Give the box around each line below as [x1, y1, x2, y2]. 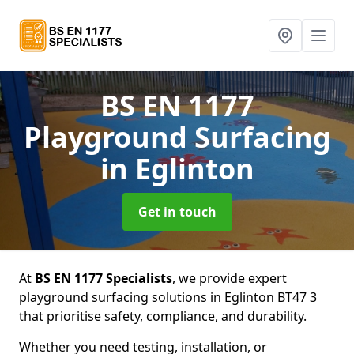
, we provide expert [172, 269, 287, 287]
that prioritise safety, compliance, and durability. [19, 307, 307, 325]
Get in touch [137, 203, 217, 220]
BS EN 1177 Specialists [35, 269, 172, 287]
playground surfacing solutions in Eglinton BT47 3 [19, 288, 317, 306]
